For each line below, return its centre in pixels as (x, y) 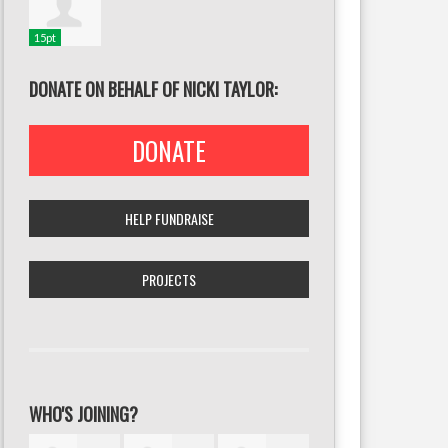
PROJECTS (169, 279)
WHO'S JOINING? (83, 414)
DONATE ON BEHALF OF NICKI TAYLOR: (153, 89)
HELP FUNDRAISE (169, 218)
